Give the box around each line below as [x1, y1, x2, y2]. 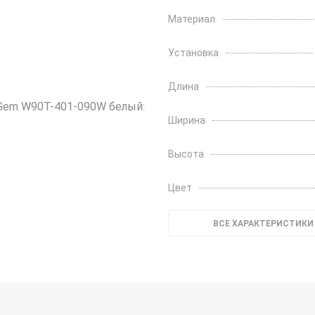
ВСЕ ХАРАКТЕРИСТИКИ [212, 219, 314, 229]
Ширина [168, 115, 205, 126]
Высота [168, 148, 204, 160]
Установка [168, 47, 219, 58]
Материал [168, 13, 215, 25]
